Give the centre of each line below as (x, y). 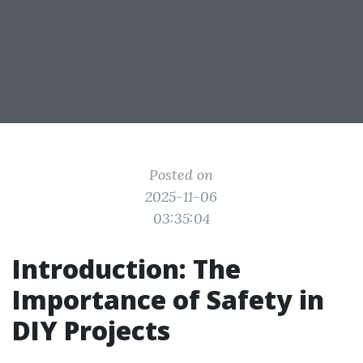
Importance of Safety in (168, 299)
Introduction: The (126, 269)
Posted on (181, 175)
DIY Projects (91, 330)
